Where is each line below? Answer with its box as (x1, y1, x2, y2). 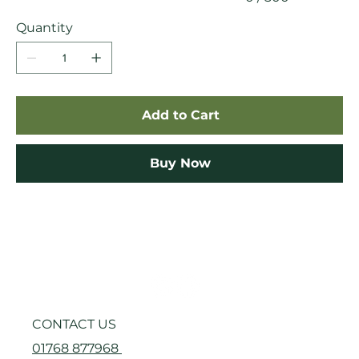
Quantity (16, 20, 73, 35)
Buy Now (150, 155, 211, 171)
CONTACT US (32, 317, 116, 332)
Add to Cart (141, 107, 220, 123)
